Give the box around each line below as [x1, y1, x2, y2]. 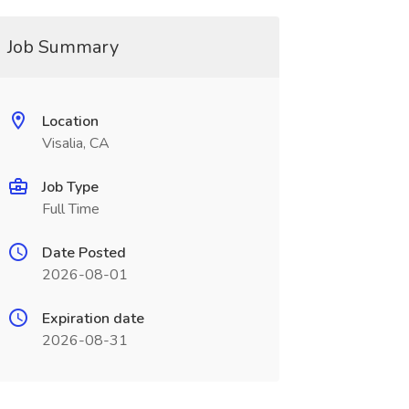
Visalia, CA [41, 133, 110, 153]
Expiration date [41, 309, 144, 329]
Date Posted [41, 243, 126, 263]
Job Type [41, 177, 99, 197]
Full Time [41, 199, 100, 219]
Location [41, 111, 99, 131]
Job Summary [6, 35, 119, 59]
